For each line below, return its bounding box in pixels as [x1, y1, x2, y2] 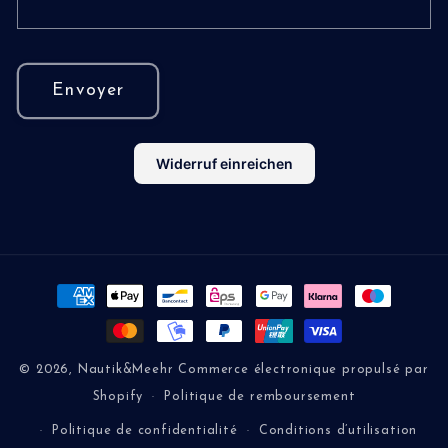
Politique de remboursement [164, 391, 356, 404]
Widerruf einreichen [155, 155, 293, 173]
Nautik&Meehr [77, 364, 174, 377]
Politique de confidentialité [52, 425, 238, 438]
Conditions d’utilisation [258, 425, 418, 438]
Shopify [92, 391, 144, 404]
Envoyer [52, 82, 125, 100]
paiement [39, 335, 117, 353]
